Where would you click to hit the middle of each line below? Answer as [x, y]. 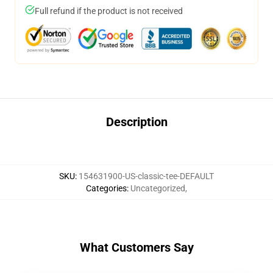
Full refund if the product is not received [109, 11]
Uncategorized [158, 188]
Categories [106, 188]
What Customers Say [136, 247]
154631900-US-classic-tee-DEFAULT [146, 176]
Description [136, 122]
